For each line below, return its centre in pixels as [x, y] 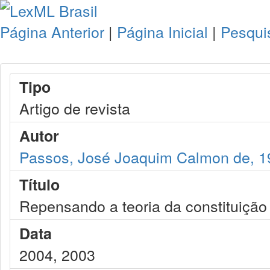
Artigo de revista [75, 108]
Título [39, 184]
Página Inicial [162, 31]
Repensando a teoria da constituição [143, 206]
